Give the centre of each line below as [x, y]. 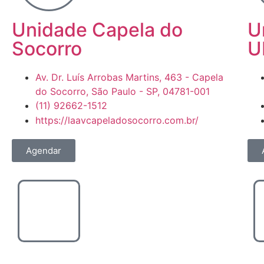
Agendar [44, 151]
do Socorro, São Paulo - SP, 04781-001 [123, 91]
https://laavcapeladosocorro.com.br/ [117, 120]
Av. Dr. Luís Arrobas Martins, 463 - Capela [129, 77]
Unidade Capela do [97, 30]
